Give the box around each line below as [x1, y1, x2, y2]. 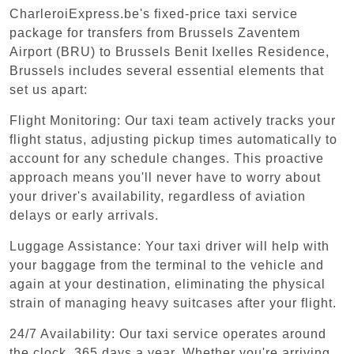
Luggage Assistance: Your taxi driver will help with [9, 239, 330, 253]
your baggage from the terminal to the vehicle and [9, 258, 324, 272]
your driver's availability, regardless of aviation [9, 189, 306, 203]
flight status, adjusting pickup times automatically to [9, 132, 337, 146]
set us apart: [9, 82, 88, 96]
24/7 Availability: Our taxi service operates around [9, 326, 326, 341]
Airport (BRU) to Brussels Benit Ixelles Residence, [9, 44, 330, 58]
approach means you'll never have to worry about [9, 170, 321, 184]
